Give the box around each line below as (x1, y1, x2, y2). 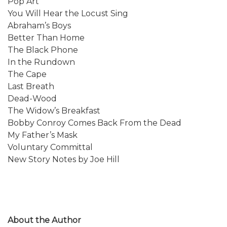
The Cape (8, 69, 47, 79)
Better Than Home (8, 32, 85, 43)
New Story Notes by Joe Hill (8, 154, 120, 164)
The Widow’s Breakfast (8, 105, 100, 116)
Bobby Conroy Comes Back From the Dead (8, 118, 181, 128)
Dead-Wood (8, 93, 57, 103)
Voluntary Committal (8, 142, 93, 152)
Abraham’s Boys (8, 20, 71, 30)
